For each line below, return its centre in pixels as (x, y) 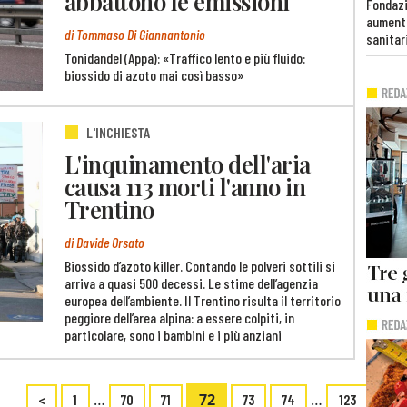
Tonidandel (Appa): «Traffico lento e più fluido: (185, 57)
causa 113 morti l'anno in (185, 186)
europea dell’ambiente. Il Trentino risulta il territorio (203, 300)
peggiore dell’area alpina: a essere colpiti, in (179, 317)
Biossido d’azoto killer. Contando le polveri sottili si (200, 265)
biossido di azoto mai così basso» (154, 74)
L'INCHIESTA (118, 133)
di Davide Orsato (104, 243)
